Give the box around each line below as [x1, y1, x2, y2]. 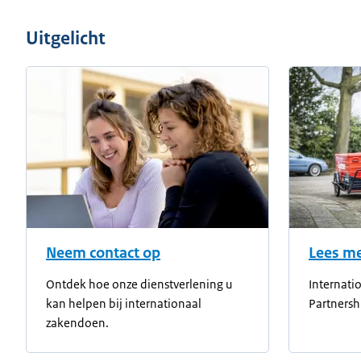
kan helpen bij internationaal [46, 296, 201, 311]
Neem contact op [46, 243, 160, 263]
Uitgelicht [26, 27, 106, 50]
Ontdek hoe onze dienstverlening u [46, 276, 232, 292]
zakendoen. [46, 315, 109, 330]
